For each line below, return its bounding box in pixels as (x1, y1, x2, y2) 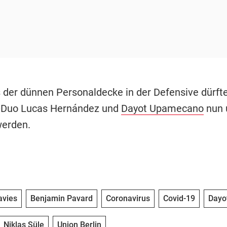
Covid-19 (163, 194, 195, 204)
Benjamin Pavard (30, 194, 93, 204)
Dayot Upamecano (121, 102, 204, 115)
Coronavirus (105, 194, 150, 204)
